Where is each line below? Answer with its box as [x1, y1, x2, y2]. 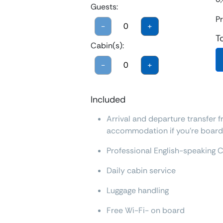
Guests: [91, 1, 118, 12]
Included [91, 94, 125, 106]
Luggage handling [107, 185, 169, 196]
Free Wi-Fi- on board [107, 205, 185, 216]
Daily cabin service [107, 165, 176, 176]
